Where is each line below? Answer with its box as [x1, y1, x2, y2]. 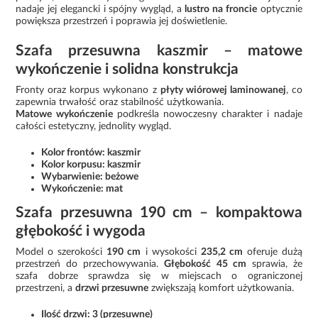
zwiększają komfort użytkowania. [148, 283, 295, 293]
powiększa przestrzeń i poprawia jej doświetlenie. [16, 16, 228, 26]
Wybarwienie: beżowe [41, 171, 139, 182]
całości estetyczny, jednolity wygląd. [16, 121, 172, 131]
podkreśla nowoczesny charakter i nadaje [112, 109, 302, 119]
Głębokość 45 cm [164, 258, 246, 269]
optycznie [256, 4, 302, 14]
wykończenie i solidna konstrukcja [16, 61, 239, 77]
